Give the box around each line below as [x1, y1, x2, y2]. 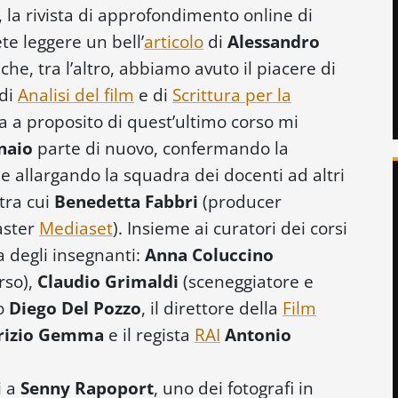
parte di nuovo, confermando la [33, 136, 289, 159]
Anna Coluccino [145, 243, 274, 266]
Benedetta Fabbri [54, 189, 198, 212]
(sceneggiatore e [179, 269, 314, 292]
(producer [198, 189, 282, 212]
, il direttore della [141, 296, 283, 319]
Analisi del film [18, 83, 134, 106]
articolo [144, 29, 203, 52]
